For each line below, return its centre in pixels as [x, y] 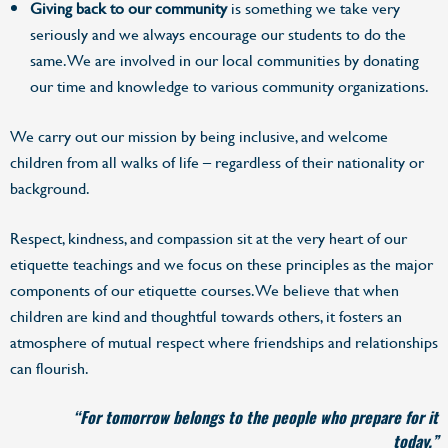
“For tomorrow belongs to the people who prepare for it [255, 416]
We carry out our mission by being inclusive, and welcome [199, 136]
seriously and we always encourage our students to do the [218, 34]
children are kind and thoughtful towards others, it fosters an [206, 316]
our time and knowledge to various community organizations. [229, 86]
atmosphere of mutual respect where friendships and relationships [224, 342]
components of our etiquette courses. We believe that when [204, 290]
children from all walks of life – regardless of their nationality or [217, 162]
